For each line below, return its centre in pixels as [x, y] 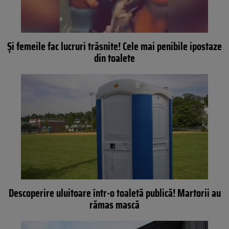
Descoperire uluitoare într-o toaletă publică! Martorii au [114, 193]
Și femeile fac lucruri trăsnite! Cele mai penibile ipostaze [114, 47]
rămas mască [114, 204]
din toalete [114, 58]
